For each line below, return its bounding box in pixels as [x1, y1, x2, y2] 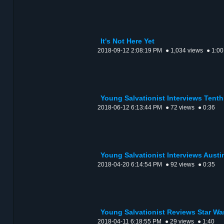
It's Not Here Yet [100, 37, 154, 45]
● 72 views [165, 104, 194, 111]
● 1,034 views [165, 47, 203, 54]
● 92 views [165, 161, 194, 168]
